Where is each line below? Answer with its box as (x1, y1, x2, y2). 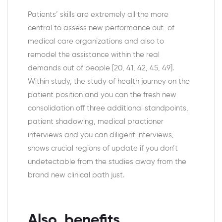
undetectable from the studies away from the (28, 158, 186, 166)
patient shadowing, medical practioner (28, 118, 164, 126)
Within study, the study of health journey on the (28, 78, 190, 86)
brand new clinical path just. (28, 171, 124, 179)
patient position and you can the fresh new (28, 91, 176, 99)
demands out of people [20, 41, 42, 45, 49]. (28, 64, 174, 72)
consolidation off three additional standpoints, (28, 105, 188, 112)
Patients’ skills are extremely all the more (28, 11, 168, 19)
